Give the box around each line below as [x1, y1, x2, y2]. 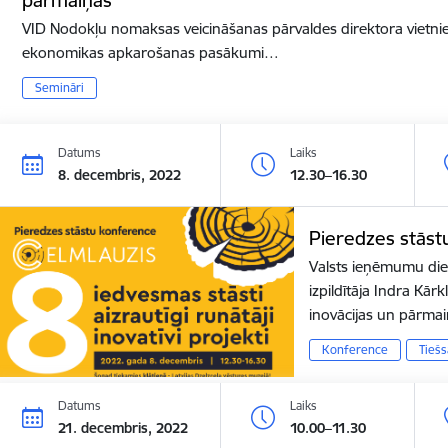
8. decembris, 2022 [58, 165, 182, 184]
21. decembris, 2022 [58, 418, 189, 437]
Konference [321, 342, 388, 358]
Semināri [35, 80, 85, 96]
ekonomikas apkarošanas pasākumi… [22, 42, 280, 62]
